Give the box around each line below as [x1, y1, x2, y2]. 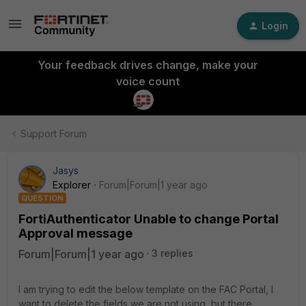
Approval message [18, 226, 133, 240]
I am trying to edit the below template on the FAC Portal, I [18, 283, 273, 295]
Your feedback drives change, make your [37, 58, 258, 72]
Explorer [53, 179, 91, 191]
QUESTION [21, 193, 64, 203]
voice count [115, 74, 180, 88]
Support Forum [20, 128, 87, 139]
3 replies [152, 247, 193, 259]
